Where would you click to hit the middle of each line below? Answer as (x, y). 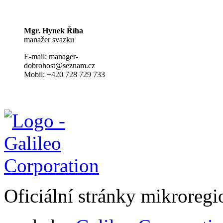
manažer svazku (49, 39)
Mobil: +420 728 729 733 (64, 74)
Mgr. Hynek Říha (54, 30)
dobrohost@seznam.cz (59, 65)
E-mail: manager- (51, 56)
